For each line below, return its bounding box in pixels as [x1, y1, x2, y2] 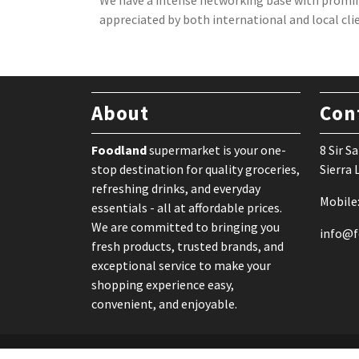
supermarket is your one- [147, 142, 286, 158]
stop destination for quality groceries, [91, 161, 300, 177]
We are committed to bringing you [91, 219, 280, 235]
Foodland [91, 142, 147, 158]
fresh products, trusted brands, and [91, 238, 284, 254]
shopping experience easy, [91, 276, 234, 292]
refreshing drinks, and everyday [91, 180, 260, 196]
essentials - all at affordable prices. [91, 200, 282, 216]
